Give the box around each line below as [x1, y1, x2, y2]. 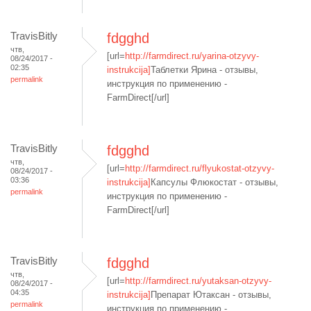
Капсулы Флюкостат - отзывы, [151, 177, 278, 187]
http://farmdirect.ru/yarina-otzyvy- [125, 51, 259, 61]
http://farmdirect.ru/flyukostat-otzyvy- [125, 163, 274, 174]
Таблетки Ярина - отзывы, [151, 65, 258, 75]
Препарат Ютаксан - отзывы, [151, 289, 271, 300]
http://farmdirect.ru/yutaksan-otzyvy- [125, 276, 271, 286]
